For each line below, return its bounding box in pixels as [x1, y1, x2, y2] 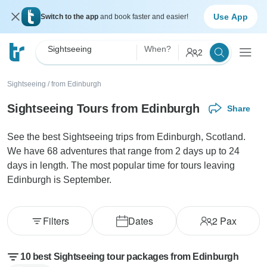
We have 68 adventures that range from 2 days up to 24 [7, 146, 240, 156]
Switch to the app [41, 13, 100, 21]
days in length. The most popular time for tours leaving [7, 160, 235, 170]
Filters [42, 214, 69, 228]
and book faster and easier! [100, 13, 188, 21]
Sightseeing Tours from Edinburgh [7, 101, 200, 115]
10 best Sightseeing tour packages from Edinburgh [20, 252, 239, 262]
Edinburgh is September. [7, 175, 111, 185]
